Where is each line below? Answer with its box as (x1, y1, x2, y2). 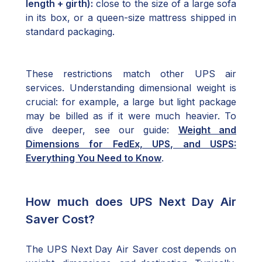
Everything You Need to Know (26, 152, 161, 164)
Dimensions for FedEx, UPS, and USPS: (26, 138, 236, 150)
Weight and (178, 124, 237, 136)
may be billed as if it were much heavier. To (26, 110, 236, 122)
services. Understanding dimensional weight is (26, 82, 236, 94)
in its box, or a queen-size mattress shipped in (26, 12, 236, 23)
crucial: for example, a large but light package (26, 96, 236, 108)
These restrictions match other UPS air (26, 68, 236, 80)
